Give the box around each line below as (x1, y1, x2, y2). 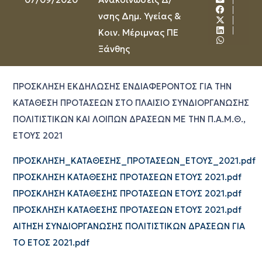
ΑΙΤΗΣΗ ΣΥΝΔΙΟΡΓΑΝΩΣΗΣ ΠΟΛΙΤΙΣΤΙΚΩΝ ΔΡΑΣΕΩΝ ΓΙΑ (12, 220, 245, 232)
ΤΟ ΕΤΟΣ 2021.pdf (12, 237, 89, 248)
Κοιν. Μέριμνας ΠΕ (98, 27, 178, 38)
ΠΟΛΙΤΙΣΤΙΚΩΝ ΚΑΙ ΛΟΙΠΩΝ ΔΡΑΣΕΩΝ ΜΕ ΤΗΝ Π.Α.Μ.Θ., (12, 114, 246, 125)
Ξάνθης (98, 43, 130, 54)
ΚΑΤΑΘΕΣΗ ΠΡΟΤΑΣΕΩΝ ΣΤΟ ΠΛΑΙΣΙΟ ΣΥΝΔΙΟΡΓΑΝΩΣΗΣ (12, 98, 249, 109)
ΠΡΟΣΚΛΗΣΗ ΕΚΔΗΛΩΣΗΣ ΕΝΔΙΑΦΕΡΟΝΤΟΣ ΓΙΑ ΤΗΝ (12, 81, 232, 92)
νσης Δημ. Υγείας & (98, 11, 181, 22)
